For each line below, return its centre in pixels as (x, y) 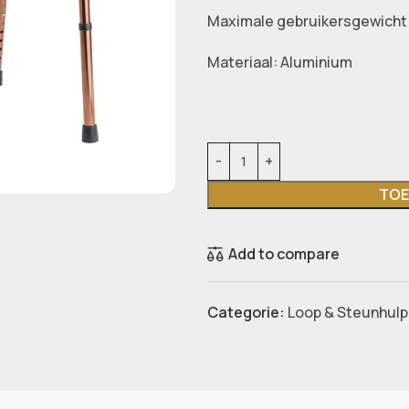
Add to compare (284, 254)
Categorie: (246, 313)
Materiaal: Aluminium (279, 62)
